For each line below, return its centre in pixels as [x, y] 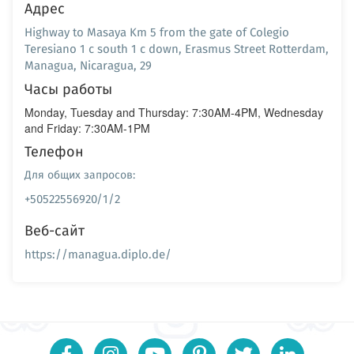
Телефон [54, 151]
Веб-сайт [55, 230]
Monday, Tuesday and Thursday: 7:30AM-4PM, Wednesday [174, 112]
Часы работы [68, 89]
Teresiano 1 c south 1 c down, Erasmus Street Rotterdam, [177, 49]
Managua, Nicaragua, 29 [88, 65]
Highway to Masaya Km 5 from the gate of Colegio [157, 32]
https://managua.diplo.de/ [98, 254]
